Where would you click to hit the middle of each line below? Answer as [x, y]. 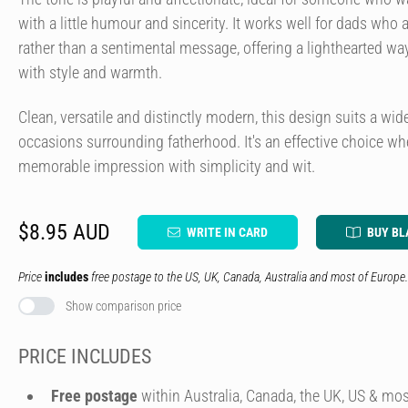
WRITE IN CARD [227, 232]
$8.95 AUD [64, 232]
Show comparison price [123, 306]
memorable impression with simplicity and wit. [167, 166]
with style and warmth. [90, 72]
